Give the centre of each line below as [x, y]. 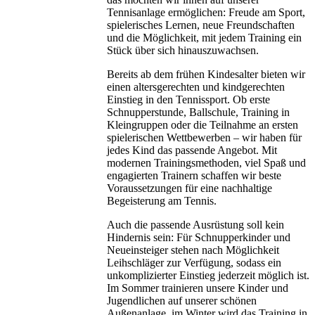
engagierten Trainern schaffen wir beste [194, 175]
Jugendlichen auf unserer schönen [182, 300]
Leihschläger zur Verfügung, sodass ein [194, 262]
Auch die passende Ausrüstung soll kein [195, 224]
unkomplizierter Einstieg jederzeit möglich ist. [208, 275]
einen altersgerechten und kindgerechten [196, 86]
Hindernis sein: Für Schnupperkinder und [199, 237]
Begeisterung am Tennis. [162, 200]
